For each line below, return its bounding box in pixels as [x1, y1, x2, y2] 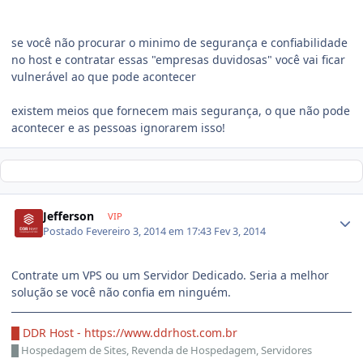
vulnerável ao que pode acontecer [11, 69, 196, 84]
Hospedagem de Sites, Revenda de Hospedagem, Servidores [19, 342, 312, 357]
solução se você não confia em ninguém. [11, 284, 231, 300]
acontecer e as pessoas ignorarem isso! [11, 120, 225, 135]
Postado [43, 224, 87, 238]
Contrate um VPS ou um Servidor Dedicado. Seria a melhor [11, 267, 329, 283]
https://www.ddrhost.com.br [84, 324, 237, 340]
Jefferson [43, 208, 95, 224]
